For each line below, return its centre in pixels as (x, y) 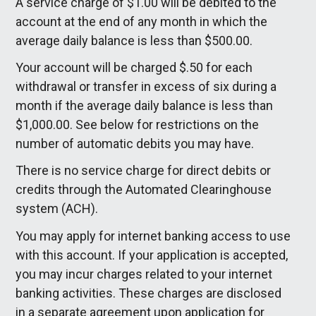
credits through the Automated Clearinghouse (144, 190)
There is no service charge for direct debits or (144, 171)
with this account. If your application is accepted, (152, 255)
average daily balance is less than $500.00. (134, 40)
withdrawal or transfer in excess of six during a (146, 86)
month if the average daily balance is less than (145, 105)
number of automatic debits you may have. (135, 144)
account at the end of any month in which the (142, 21)
